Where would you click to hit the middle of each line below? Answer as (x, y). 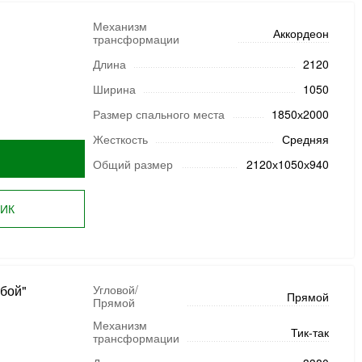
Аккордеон (301, 33)
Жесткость (120, 139)
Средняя (305, 139)
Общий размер (133, 164)
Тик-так (309, 332)
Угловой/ (115, 289)
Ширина (114, 89)
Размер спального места (158, 114)
